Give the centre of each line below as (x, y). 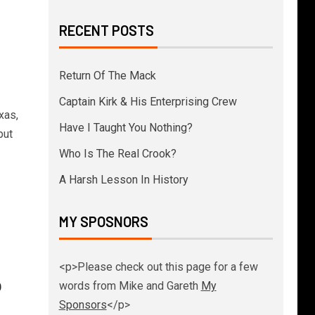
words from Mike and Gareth (130, 286)
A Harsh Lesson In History (123, 180)
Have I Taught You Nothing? (126, 128)
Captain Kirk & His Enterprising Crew (148, 102)
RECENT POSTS (106, 30)
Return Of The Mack (107, 76)
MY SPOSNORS (103, 221)
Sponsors (83, 305)
